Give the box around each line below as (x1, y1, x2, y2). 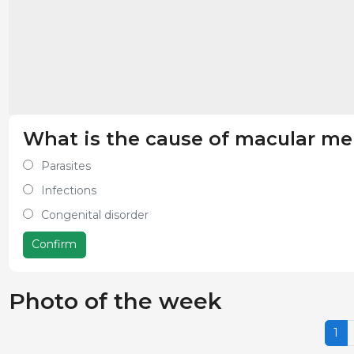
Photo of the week (8, 287, 222, 314)
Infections (40, 183, 96, 198)
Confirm (32, 237, 77, 252)
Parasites (40, 159, 91, 173)
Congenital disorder (40, 208, 149, 222)
